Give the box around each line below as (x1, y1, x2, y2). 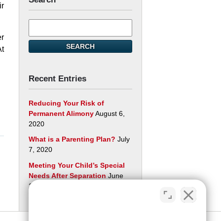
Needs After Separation (29, 171, 106, 180)
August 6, (95, 109, 125, 117)
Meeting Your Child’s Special (29, 161, 125, 169)
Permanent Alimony (29, 109, 94, 117)
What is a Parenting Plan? (29, 135, 115, 143)
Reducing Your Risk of (29, 99, 104, 107)
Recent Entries (29, 74, 86, 83)
